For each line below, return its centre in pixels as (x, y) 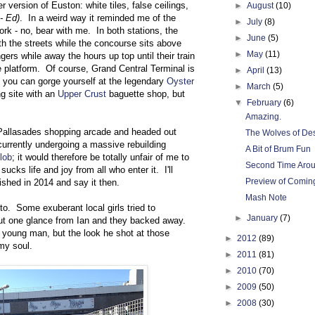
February (265, 103)
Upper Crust (82, 94)
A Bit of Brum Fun (278, 149)
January (264, 218)
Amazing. (263, 117)
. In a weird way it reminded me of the (98, 18)
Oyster (180, 81)
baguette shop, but (146, 94)
